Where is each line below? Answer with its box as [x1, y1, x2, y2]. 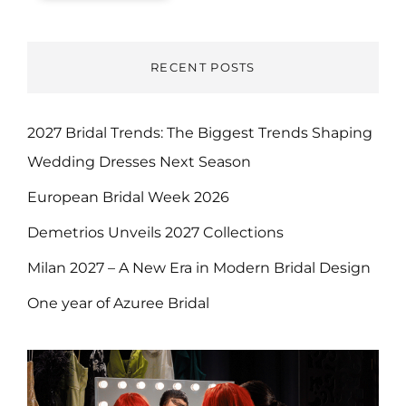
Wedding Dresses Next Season [27, 153, 251, 171]
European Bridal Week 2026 [27, 188, 229, 207]
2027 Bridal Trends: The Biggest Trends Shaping [27, 124, 372, 142]
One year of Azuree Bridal [27, 295, 209, 313]
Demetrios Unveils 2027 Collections [27, 224, 284, 242]
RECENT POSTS [150, 60, 256, 75]
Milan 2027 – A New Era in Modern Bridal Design [27, 259, 371, 277]
